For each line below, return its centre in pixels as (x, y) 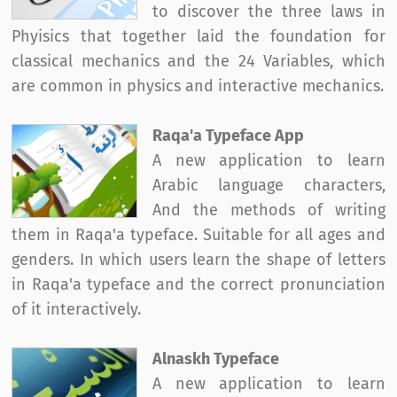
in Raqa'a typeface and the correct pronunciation (198, 285)
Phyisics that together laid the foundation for (198, 37)
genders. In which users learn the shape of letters (198, 260)
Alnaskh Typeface (216, 359)
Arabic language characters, (269, 186)
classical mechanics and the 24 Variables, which (198, 62)
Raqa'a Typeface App (229, 136)
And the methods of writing (269, 210)
